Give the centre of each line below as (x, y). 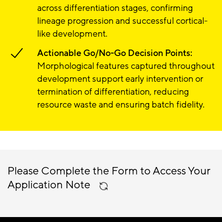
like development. (72, 34)
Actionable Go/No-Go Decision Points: (115, 53)
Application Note (50, 185)
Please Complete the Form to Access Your (109, 171)
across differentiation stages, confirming (115, 8)
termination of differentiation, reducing (113, 92)
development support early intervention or (120, 79)
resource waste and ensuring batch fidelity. (121, 105)
